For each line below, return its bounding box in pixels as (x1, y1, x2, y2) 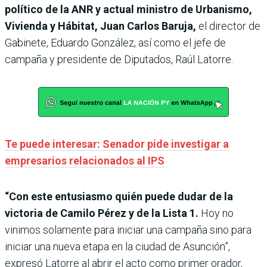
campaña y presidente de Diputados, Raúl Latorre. (5, 53, 233, 66)
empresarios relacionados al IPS (5, 154, 164, 167)
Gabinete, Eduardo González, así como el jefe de (5, 36, 226, 49)
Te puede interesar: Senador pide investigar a (5, 138, 229, 151)
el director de (198, 20, 260, 33)
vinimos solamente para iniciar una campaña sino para (5, 223, 252, 237)
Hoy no (198, 207, 234, 220)
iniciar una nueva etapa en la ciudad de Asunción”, (5, 240, 230, 253)
